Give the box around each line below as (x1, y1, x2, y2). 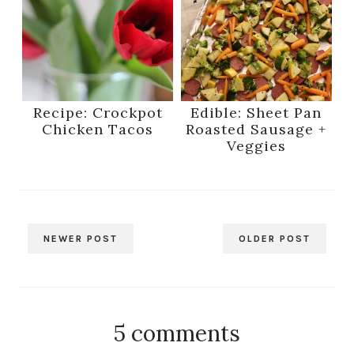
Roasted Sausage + (186, 120, 327, 139)
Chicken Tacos (42, 120, 154, 139)
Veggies (226, 137, 286, 156)
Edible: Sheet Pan (190, 104, 322, 122)
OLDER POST (238, 233, 311, 245)
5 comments (113, 319, 240, 348)
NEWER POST (43, 233, 119, 245)
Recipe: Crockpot (32, 104, 163, 122)
